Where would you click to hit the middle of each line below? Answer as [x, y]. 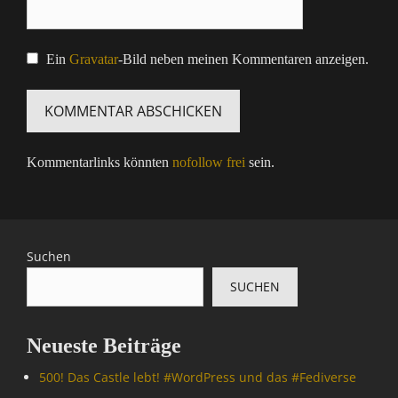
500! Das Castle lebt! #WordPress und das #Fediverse [198, 377]
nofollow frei [209, 162]
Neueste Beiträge [104, 346]
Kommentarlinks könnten [99, 162]
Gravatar [93, 59]
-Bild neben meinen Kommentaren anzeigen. [243, 59]
